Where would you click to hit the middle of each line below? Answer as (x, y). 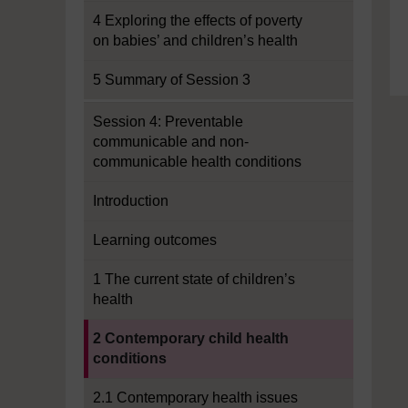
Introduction (131, 201)
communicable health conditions (197, 162)
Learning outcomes (155, 240)
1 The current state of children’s (194, 279)
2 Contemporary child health (191, 338)
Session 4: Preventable (168, 122)
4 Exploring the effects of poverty (198, 20)
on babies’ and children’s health (195, 41)
